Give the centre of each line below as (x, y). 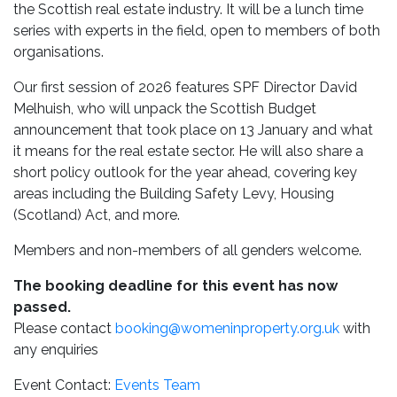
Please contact (64, 329)
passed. (42, 307)
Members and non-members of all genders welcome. (187, 251)
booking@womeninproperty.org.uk (227, 329)
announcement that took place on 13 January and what (193, 130)
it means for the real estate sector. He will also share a (188, 152)
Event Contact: (64, 385)
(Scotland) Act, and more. (97, 215)
